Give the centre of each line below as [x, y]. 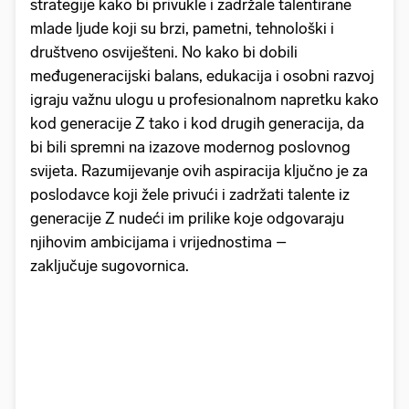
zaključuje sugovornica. [111, 266]
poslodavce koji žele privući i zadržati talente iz [190, 195]
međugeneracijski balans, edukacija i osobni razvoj [202, 76]
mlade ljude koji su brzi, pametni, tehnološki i [182, 29]
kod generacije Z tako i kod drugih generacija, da [197, 124]
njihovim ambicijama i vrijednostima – [158, 242]
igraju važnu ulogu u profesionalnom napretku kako [204, 100]
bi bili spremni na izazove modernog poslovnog [190, 147]
